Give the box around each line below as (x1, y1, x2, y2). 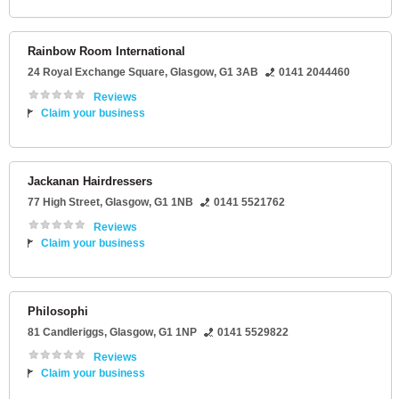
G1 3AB (219, 66, 258, 79)
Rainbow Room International (28, 45, 185, 59)
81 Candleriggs (28, 326, 104, 339)
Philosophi (28, 305, 88, 319)
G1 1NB (154, 196, 193, 209)
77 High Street (28, 196, 100, 209)
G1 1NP (159, 326, 197, 339)
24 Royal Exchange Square (28, 66, 165, 79)
